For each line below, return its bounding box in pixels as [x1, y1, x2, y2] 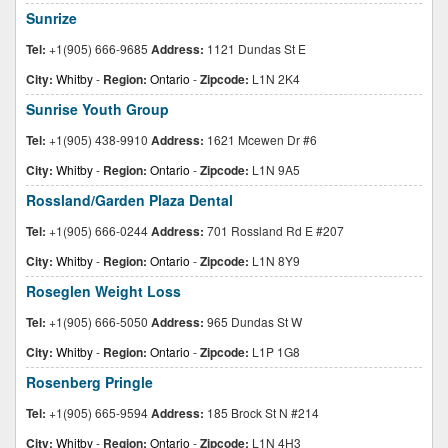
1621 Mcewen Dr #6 [204, 131, 317, 148]
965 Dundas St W [204, 313, 302, 330]
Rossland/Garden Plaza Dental [26, 190, 233, 210]
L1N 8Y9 [249, 252, 300, 269]
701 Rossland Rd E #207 [204, 222, 344, 239]
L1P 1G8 [249, 343, 300, 360]
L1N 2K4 [249, 70, 300, 87]
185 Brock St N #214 [204, 404, 319, 421]
